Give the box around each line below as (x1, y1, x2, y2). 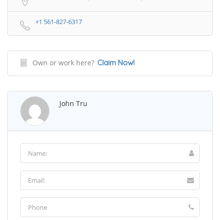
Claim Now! (97, 57, 135, 67)
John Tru (59, 98, 87, 108)
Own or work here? (32, 57, 94, 67)
